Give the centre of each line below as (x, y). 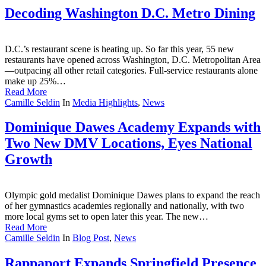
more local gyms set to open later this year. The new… (107, 217)
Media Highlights (105, 102)
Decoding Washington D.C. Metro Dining (130, 13)
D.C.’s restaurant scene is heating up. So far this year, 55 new (119, 49)
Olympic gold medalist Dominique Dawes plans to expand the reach (132, 195)
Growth (28, 159)
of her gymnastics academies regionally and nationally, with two (124, 206)
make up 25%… (35, 81)
